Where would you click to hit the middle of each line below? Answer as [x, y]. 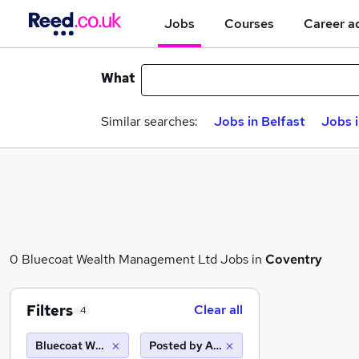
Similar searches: [149, 121]
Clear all [218, 310]
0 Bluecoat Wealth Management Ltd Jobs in [137, 259]
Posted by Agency [197, 345]
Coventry [294, 259]
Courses [249, 23]
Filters [50, 310]
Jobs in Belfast [260, 121]
